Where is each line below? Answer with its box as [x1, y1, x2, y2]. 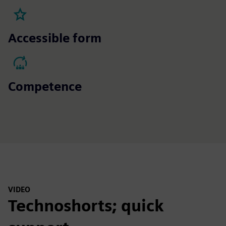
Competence [8, 79, 82, 94]
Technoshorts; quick [8, 195, 164, 215]
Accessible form [8, 31, 101, 45]
